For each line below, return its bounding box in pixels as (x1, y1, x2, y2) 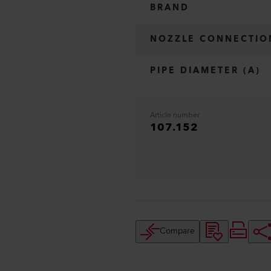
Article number (150, 109, 200, 122)
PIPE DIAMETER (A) (150, 64, 261, 78)
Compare (160, 224, 195, 239)
